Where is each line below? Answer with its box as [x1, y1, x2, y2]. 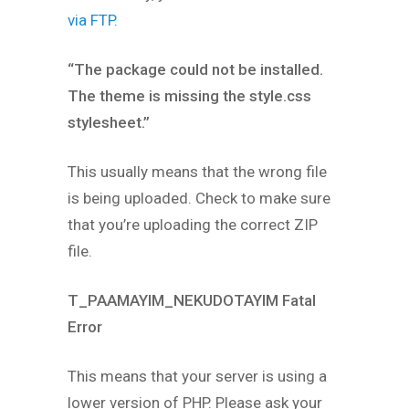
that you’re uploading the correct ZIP [68, 215, 318, 235]
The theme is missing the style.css [68, 87, 311, 106]
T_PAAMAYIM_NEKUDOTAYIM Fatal [68, 291, 316, 310]
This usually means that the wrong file [68, 163, 327, 182]
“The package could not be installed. [68, 60, 323, 79]
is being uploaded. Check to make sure [68, 189, 330, 208]
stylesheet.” [68, 113, 150, 132]
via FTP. [68, 11, 118, 30]
